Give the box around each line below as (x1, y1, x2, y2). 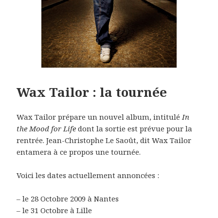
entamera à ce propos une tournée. (17, 147, 141, 157)
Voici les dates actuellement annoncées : (17, 170, 160, 181)
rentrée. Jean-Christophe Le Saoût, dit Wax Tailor (17, 135, 192, 145)
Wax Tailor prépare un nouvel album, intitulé (17, 112, 182, 122)
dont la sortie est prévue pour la (76, 124, 193, 134)
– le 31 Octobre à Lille (17, 205, 92, 216)
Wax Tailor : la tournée (17, 83, 167, 101)
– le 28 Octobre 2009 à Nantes (17, 194, 119, 204)
